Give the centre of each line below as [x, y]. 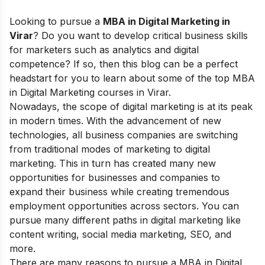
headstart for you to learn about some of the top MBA [132, 78]
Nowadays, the [45, 106]
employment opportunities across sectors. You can [124, 206]
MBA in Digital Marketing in [167, 21]
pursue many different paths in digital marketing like [125, 220]
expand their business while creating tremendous [119, 192]
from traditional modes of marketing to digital [110, 149]
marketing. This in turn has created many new [113, 163]
